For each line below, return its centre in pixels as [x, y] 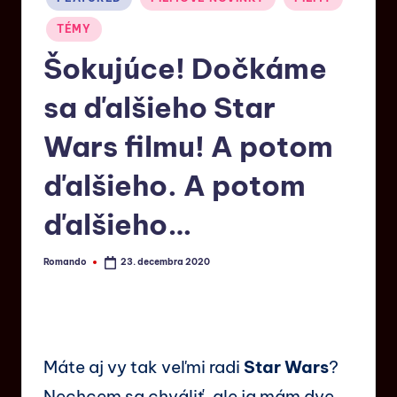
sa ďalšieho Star [160, 108]
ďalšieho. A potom [175, 186]
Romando [65, 262]
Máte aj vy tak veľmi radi [144, 366]
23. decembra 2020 [166, 262]
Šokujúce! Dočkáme [185, 69]
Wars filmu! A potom [188, 147]
